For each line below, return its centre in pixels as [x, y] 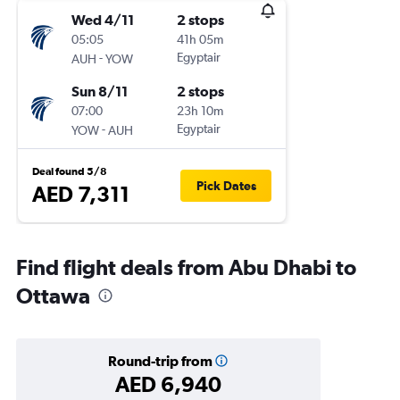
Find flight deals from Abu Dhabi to [186, 267]
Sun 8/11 [100, 91]
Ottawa [53, 296]
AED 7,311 [81, 194]
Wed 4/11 [103, 20]
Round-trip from [160, 361]
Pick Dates [226, 186]
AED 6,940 [168, 384]
